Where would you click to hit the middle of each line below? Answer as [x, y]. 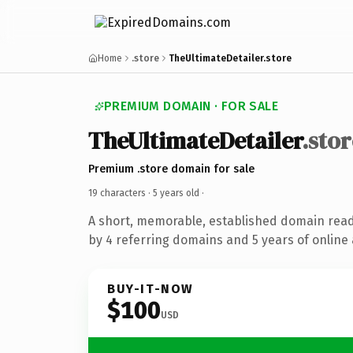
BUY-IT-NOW [150, 288]
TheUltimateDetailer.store [230, 58]
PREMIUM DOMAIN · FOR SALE [191, 106]
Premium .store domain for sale [171, 169]
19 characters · [121, 193]
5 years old [176, 193]
